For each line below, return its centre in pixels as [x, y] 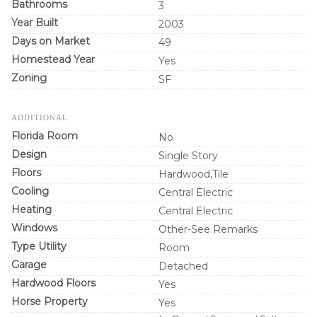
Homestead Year [53, 59]
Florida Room [45, 136]
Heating [31, 209]
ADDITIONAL [40, 117]
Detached [183, 266]
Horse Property [50, 301]
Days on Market [51, 41]
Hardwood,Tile [194, 174]
